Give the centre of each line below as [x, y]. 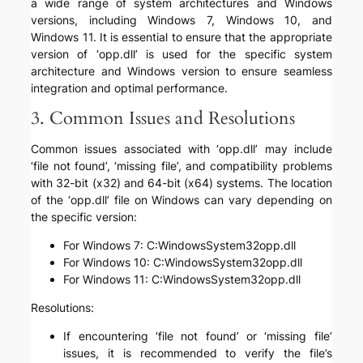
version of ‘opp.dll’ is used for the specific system [181, 54]
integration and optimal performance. [130, 88]
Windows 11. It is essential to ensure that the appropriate [181, 37]
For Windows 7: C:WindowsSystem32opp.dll [180, 246]
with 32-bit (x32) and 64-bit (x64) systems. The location [181, 183]
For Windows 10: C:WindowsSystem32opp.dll [183, 263]
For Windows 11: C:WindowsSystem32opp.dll [182, 280]
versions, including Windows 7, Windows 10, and [181, 20]
